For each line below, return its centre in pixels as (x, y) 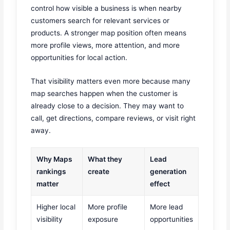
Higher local (56, 207)
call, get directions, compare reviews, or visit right (113, 118)
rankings (52, 172)
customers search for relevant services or (100, 20)
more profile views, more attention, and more (106, 45)
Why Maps (55, 159)
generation (168, 172)
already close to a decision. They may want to (108, 106)
